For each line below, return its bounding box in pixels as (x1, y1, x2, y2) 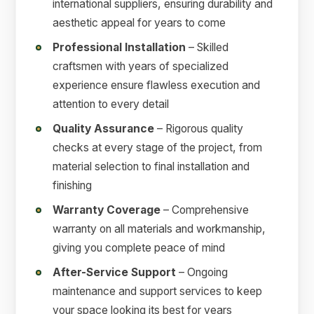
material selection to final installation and (53, 160, 250, 174)
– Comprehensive (161, 203, 250, 217)
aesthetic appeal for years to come (53, 16, 226, 30)
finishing (53, 179, 93, 193)
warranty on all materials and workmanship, (53, 222, 266, 236)
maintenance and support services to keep (53, 285, 263, 299)
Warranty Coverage (53, 203, 161, 217)
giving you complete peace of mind (53, 241, 226, 255)
